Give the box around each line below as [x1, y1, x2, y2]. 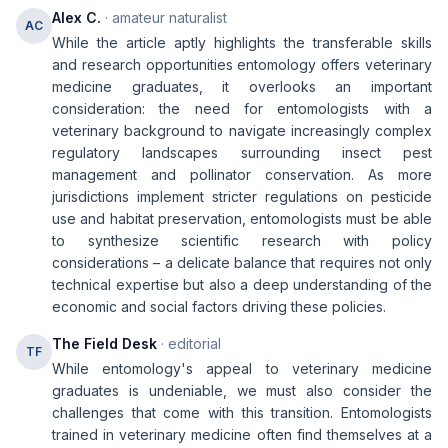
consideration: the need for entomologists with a [52, 100, 432, 117]
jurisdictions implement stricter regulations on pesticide [52, 188, 432, 205]
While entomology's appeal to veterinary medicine [52, 360, 432, 377]
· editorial [157, 335, 221, 352]
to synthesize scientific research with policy [52, 232, 432, 249]
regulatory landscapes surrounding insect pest [52, 144, 432, 161]
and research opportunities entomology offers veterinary [52, 56, 432, 73]
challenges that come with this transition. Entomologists [52, 404, 432, 421]
